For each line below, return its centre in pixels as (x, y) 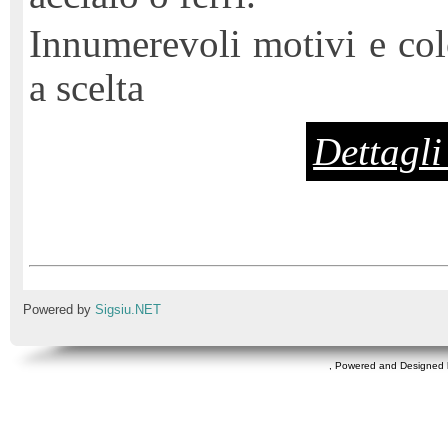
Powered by (59, 309)
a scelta (86, 87)
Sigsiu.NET (128, 309)
